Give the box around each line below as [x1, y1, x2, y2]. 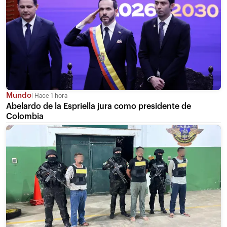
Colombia [6, 112, 44, 121]
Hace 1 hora [33, 92, 67, 99]
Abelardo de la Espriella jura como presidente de [6, 102, 191, 110]
